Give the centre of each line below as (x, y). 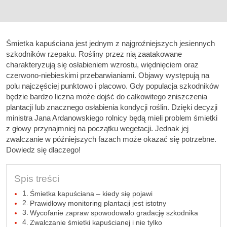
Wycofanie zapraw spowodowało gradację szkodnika (114, 213)
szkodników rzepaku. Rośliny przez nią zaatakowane (94, 54)
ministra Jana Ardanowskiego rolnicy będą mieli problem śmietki (112, 118)
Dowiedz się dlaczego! (43, 150)
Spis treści (37, 179)
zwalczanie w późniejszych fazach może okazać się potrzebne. (111, 139)
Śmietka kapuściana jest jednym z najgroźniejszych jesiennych (110, 43)
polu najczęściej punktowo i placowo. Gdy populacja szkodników (112, 86)
